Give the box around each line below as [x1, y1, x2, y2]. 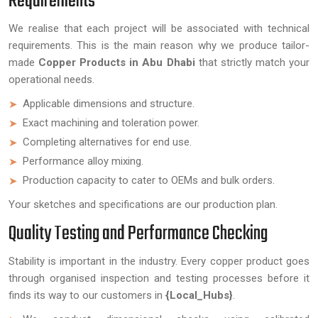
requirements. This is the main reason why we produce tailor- [9, 39, 309, 52]
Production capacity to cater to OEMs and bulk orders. [23, 174, 275, 187]
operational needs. [9, 73, 94, 86]
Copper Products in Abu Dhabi [38, 56, 195, 69]
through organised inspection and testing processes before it [9, 272, 309, 285]
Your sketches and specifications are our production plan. [9, 198, 278, 211]
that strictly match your [194, 56, 310, 69]
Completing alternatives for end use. [23, 136, 192, 148]
